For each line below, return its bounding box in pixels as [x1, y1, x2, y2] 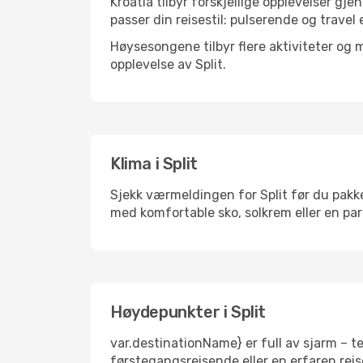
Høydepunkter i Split [110, 302, 266, 322]
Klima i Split [110, 154, 198, 173]
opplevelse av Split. [110, 57, 226, 72]
